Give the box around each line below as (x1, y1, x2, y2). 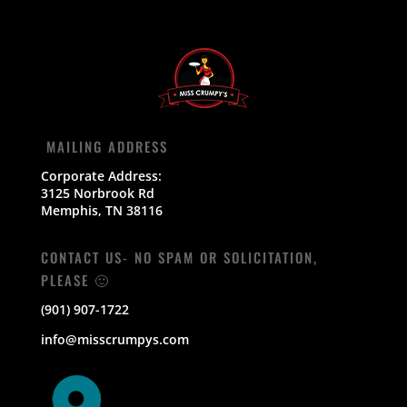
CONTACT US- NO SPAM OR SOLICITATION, (40, 246, 318, 267)
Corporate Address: (40, 166, 162, 184)
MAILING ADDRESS (40, 135, 168, 156)
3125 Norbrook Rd (40, 184, 154, 202)
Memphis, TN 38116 (40, 201, 163, 219)
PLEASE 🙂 (40, 269, 110, 290)
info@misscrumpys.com (40, 330, 189, 348)
